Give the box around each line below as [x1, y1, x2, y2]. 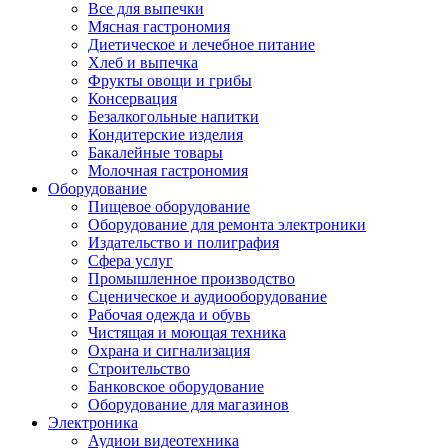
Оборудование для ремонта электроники [88, 215, 366, 233]
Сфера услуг [88, 251, 173, 269]
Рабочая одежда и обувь [88, 305, 250, 323]
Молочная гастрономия [88, 161, 248, 179]
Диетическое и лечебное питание [88, 35, 315, 53]
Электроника [48, 413, 138, 431]
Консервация [88, 89, 177, 107]
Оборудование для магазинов [88, 395, 289, 413]
